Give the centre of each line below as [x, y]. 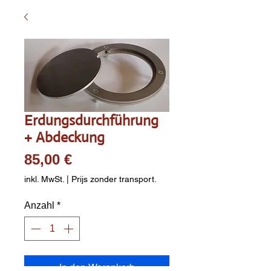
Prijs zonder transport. [114, 179]
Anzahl [39, 205]
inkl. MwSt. [44, 179]
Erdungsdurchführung [91, 120]
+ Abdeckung [64, 137]
